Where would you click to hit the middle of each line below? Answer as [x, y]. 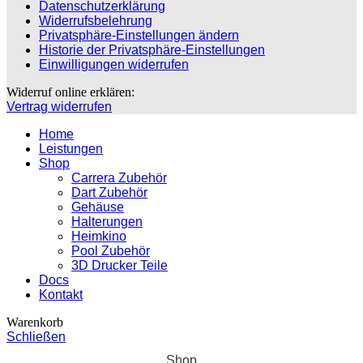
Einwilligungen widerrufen [114, 65]
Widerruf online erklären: [70, 92]
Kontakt [61, 295]
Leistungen [71, 149]
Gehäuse [98, 207]
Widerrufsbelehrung [96, 21]
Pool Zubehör [111, 251]
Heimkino [99, 237]
